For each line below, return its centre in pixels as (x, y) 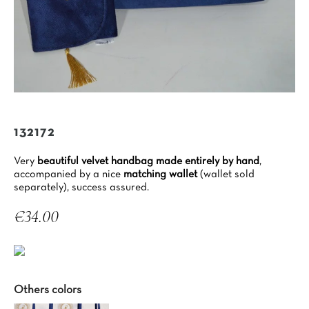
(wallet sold (226, 175)
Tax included (37, 232)
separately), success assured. (81, 188)
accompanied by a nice (67, 175)
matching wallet (159, 175)
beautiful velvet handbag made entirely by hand (148, 161)
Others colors (48, 290)
